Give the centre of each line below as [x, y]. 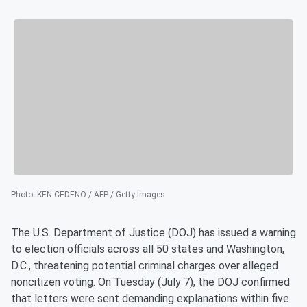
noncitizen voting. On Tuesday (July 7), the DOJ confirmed [150, 282]
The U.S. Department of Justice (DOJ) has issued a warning [153, 233]
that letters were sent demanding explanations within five [150, 299]
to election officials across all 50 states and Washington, [148, 249]
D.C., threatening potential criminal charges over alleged [145, 266]
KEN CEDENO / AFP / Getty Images [101, 195]
